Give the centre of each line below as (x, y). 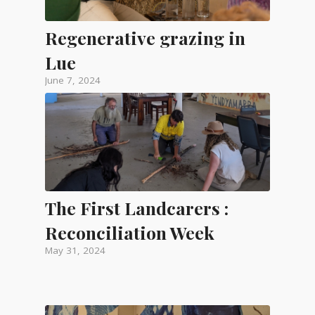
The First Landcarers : (136, 207)
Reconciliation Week (129, 232)
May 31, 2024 (75, 250)
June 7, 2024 (72, 80)
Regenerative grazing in (145, 37)
